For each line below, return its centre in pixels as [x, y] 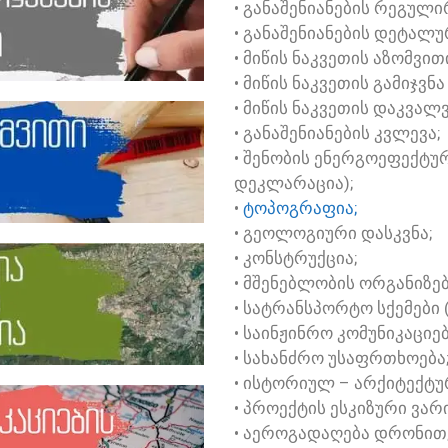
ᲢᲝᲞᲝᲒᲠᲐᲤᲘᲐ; [300, 208]
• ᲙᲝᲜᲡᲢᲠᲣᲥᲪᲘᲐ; [295, 258]
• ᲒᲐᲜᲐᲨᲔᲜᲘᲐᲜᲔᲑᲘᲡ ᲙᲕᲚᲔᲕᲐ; [337, 133]
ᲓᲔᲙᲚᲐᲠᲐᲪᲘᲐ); [295, 183]
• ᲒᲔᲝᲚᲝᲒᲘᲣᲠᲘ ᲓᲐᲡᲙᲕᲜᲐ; [333, 233]
